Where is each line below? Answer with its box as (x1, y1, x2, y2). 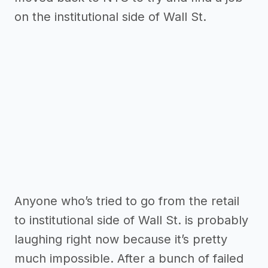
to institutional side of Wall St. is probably (14, 213, 248, 228)
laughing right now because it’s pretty (14, 232, 227, 247)
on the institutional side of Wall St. (14, 10, 206, 25)
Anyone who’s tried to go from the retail (14, 194, 239, 209)
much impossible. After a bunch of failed (14, 251, 243, 266)
